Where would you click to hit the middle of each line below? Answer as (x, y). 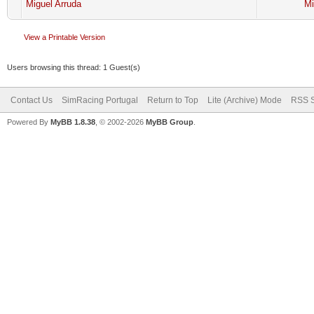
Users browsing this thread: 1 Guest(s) (74, 67)
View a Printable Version (64, 37)
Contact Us (32, 100)
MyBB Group (170, 122)
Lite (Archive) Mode (245, 100)
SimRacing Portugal (100, 100)
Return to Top (173, 100)
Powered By (29, 122)
